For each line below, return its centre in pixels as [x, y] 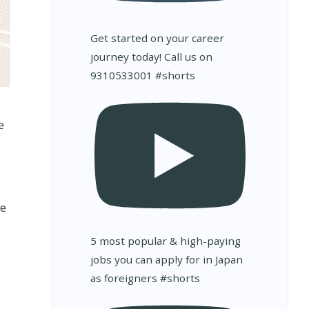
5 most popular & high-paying [165, 241]
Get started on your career [157, 38]
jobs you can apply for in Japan [166, 260]
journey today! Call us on [151, 56]
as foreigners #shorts [145, 278]
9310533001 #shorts [142, 75]
